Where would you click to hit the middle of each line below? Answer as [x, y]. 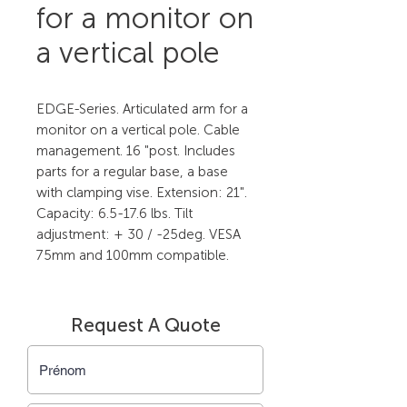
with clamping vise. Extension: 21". [142, 193]
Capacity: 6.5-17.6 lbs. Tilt [114, 213]
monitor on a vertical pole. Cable [138, 130]
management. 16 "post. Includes [136, 151]
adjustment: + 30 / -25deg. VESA [139, 234]
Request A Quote [145, 325]
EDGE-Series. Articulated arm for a [142, 109]
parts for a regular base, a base [132, 172]
